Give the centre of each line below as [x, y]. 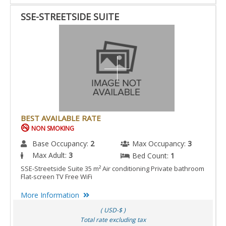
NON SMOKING [52, 128]
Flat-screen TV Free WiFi [58, 176]
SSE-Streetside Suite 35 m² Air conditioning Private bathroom [112, 168]
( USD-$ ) [113, 210]
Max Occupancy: [160, 143]
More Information [50, 195]
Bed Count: [151, 155]
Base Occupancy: [61, 143]
